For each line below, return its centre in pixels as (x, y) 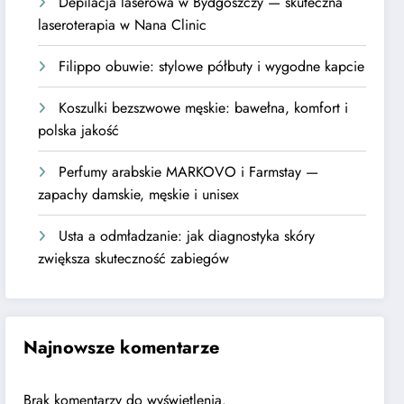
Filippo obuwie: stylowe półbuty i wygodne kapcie (212, 67)
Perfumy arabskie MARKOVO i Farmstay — (189, 172)
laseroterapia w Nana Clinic (123, 25)
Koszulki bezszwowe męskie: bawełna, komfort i (204, 108)
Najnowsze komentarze (122, 347)
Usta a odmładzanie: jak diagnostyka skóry (187, 236)
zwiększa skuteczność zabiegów (134, 259)
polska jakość (79, 131)
